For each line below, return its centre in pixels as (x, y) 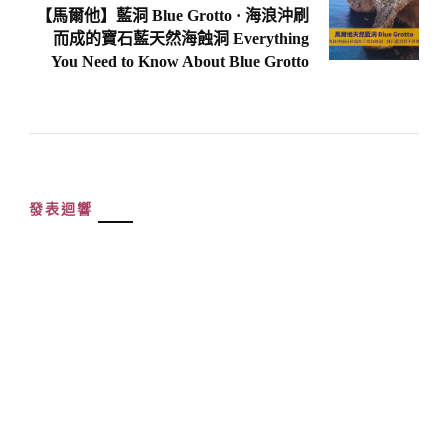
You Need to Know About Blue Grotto (180, 61)
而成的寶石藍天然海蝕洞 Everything (181, 38)
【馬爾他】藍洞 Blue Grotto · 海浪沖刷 (172, 15)
